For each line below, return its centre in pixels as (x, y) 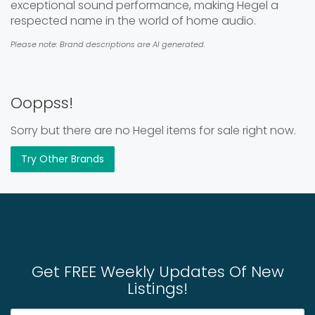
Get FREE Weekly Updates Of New (157, 272)
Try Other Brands (63, 159)
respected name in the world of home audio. (133, 21)
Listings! (157, 289)
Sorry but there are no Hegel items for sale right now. (153, 130)
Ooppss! (42, 103)
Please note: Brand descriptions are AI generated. (108, 44)
